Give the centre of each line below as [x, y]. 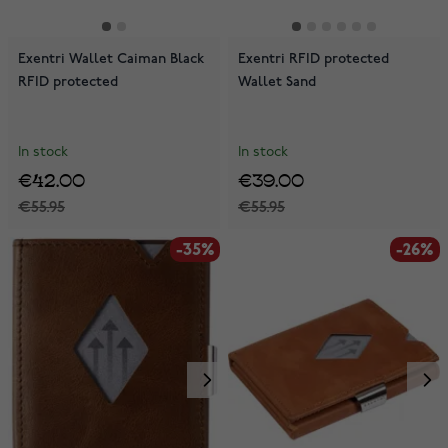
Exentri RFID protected [313, 58]
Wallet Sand [277, 81]
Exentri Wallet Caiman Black [111, 58]
